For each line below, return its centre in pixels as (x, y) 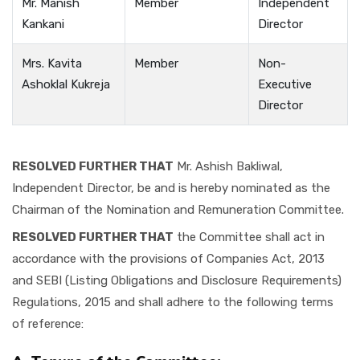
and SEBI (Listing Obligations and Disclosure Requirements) (177, 280)
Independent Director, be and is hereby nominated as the (171, 188)
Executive (285, 84)
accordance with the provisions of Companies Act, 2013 (168, 259)
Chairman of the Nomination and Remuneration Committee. (178, 209)
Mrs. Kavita (52, 63)
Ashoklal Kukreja (66, 84)
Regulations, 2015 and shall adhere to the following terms (173, 302)
